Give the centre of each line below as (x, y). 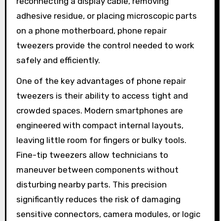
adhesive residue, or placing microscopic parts (106, 16)
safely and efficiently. (58, 60)
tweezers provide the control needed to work (105, 45)
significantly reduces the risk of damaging (98, 200)
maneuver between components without (97, 170)
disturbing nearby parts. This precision (91, 185)
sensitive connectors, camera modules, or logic (108, 214)
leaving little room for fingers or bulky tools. (101, 140)
